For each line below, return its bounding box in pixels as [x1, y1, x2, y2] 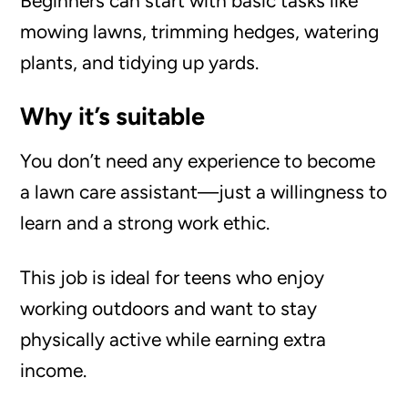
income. [20, 358, 87, 382]
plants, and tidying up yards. [20, 50, 260, 74]
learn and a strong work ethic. [20, 210, 270, 234]
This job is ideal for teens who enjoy [20, 265, 325, 289]
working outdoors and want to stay [20, 296, 318, 320]
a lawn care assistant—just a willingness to [20, 179, 388, 203]
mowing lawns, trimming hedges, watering [20, 19, 380, 43]
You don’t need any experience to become [20, 148, 376, 172]
